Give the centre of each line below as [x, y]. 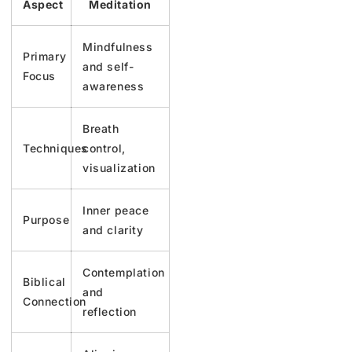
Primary [45, 56]
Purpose [46, 219]
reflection [110, 311]
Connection [55, 301]
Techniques [55, 148]
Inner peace [116, 210]
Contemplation [124, 272]
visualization [119, 167]
